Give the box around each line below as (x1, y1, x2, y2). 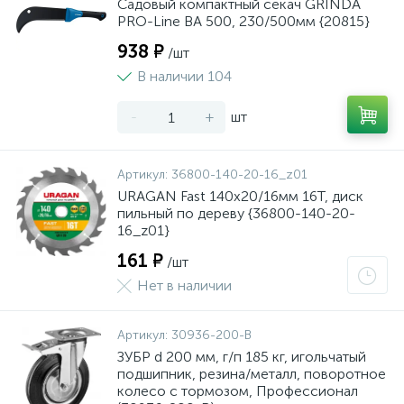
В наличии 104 (137, 68, 232, 85)
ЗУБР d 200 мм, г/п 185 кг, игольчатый (117, 348, 366, 365)
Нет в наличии (137, 277, 232, 294)
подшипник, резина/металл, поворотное (117, 365, 386, 382)
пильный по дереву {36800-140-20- (117, 205, 355, 222)
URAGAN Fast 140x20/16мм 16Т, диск (117, 188, 363, 205)
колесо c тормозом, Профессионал (117, 382, 358, 399)
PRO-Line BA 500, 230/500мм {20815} (117, 13, 370, 30)
